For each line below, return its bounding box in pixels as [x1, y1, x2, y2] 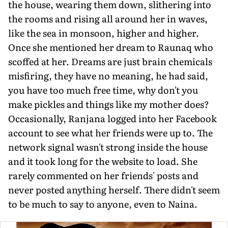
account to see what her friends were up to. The [8, 125, 213, 139]
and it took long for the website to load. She [8, 154, 197, 168]
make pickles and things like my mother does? [8, 97, 209, 111]
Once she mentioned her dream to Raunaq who [8, 40, 213, 54]
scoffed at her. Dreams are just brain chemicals [8, 54, 212, 68]
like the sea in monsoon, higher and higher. [8, 25, 199, 40]
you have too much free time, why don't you [8, 82, 198, 97]
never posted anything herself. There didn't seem [8, 182, 220, 196]
